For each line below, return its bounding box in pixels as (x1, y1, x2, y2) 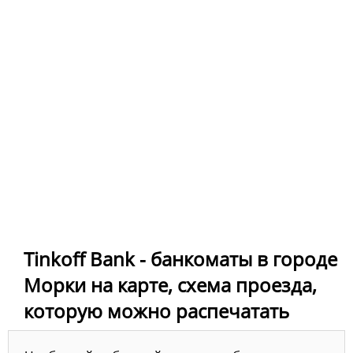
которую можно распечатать (24, 298, 289, 325)
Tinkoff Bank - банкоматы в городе (24, 246, 337, 273)
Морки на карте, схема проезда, (24, 272, 317, 299)
